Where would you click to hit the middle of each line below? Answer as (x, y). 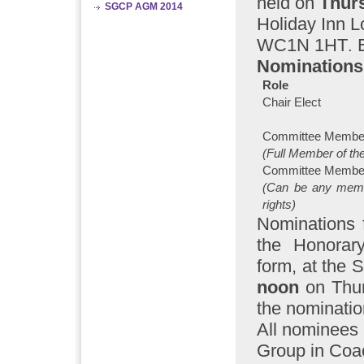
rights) (279, 204)
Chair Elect (292, 102)
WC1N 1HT (302, 45)
